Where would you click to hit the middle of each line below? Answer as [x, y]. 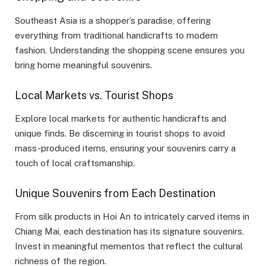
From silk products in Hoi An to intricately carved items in [132, 217]
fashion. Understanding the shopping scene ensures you [130, 50]
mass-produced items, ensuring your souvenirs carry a [125, 148]
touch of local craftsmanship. [75, 163]
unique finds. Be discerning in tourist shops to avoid [120, 134]
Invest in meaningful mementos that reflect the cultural [129, 246]
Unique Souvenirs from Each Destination [115, 193]
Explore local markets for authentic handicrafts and [121, 119]
